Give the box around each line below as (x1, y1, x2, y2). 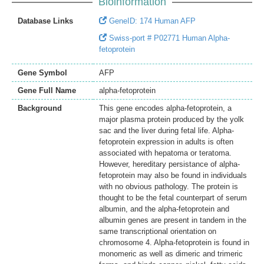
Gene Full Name (18, 86, 76, 95)
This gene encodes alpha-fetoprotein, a (99, 104, 232, 113)
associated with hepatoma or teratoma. (99, 148, 232, 158)
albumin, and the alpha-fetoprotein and (99, 204, 229, 214)
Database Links (18, 16, 73, 26)
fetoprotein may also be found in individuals (99, 171, 247, 180)
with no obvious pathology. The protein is (99, 182, 238, 192)
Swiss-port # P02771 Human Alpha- (107, 34, 230, 43)
